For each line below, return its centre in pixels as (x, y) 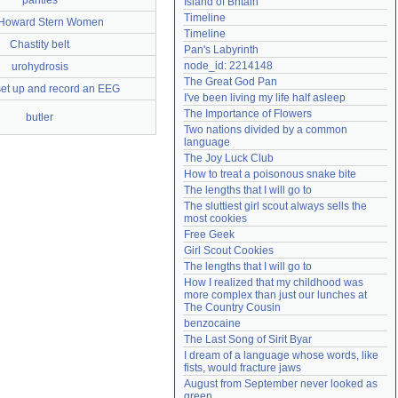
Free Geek (209, 235)
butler (40, 117)
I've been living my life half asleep (265, 98)
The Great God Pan (231, 82)
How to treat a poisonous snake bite (270, 174)
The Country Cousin (232, 307)
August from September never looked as (281, 384)
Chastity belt (40, 44)
